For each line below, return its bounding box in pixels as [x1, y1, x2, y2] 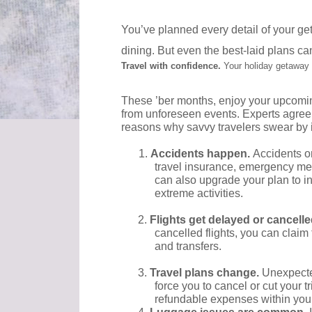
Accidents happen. [150, 148, 253, 160]
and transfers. [154, 240, 224, 253]
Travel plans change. [150, 267, 263, 279]
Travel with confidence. [120, 61, 224, 72]
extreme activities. [154, 187, 246, 200]
